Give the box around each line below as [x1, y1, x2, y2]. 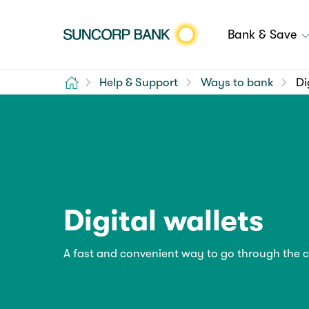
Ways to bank [200, 75, 274, 89]
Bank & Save [228, 28, 300, 41]
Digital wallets [63, 204, 263, 238]
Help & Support [99, 75, 179, 89]
